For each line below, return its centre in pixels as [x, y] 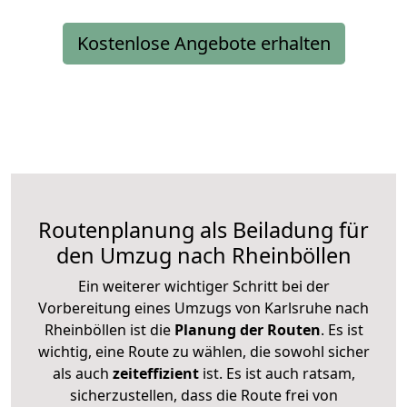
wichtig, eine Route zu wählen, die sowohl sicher [203, 351]
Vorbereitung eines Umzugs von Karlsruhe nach [203, 308]
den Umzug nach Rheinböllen [203, 255]
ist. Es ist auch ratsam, [277, 373]
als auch [82, 373]
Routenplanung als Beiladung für [203, 229]
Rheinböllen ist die [107, 329]
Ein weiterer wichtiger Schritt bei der [203, 286]
